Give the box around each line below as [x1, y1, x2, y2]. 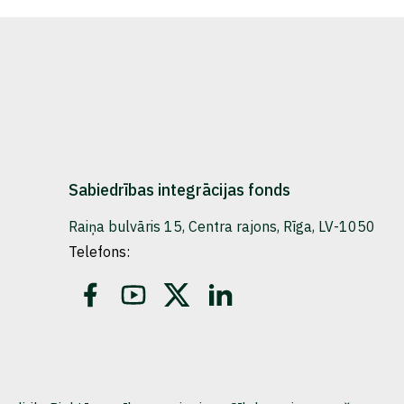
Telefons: [69, 243, 130, 261]
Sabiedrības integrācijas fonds [69, 179, 290, 200]
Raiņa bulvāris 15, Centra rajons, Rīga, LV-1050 [69, 217, 375, 235]
